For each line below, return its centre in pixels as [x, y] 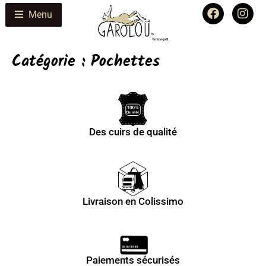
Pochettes [125, 62]
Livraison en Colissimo [133, 201]
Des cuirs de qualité [133, 132]
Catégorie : [51, 62]
